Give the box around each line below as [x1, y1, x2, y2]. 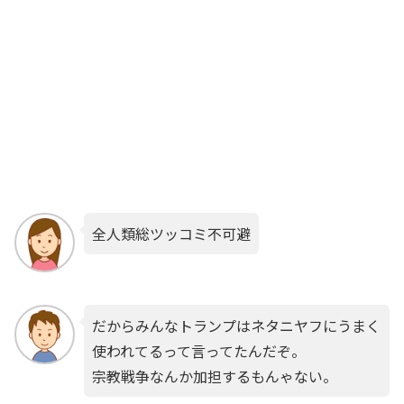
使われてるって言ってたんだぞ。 [91, 339, 306, 362]
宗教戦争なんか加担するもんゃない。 [91, 364, 337, 387]
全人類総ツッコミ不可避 [91, 222, 251, 244]
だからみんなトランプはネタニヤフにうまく [91, 314, 381, 336]
